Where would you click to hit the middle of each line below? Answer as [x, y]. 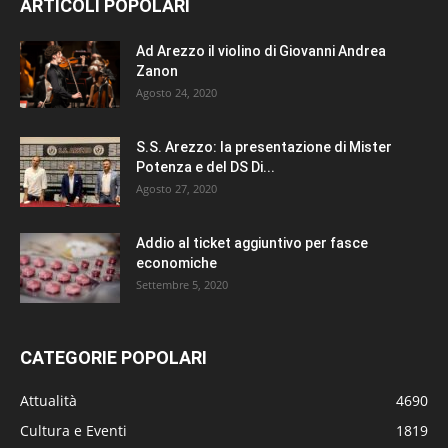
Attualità [48, 400]
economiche [176, 262]
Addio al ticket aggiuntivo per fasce [252, 242]
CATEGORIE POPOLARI [113, 357]
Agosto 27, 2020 [176, 188]
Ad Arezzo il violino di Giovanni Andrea [261, 50]
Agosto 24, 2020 [176, 92]
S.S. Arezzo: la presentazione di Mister [264, 146]
